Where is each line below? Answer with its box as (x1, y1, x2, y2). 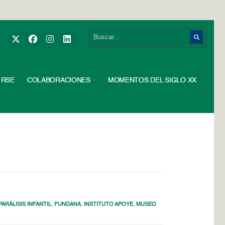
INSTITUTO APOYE (84, 202, 134, 207)
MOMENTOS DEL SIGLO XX (107, 77, 196, 84)
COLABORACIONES (27, 77, 90, 84)
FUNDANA (54, 202, 81, 207)
